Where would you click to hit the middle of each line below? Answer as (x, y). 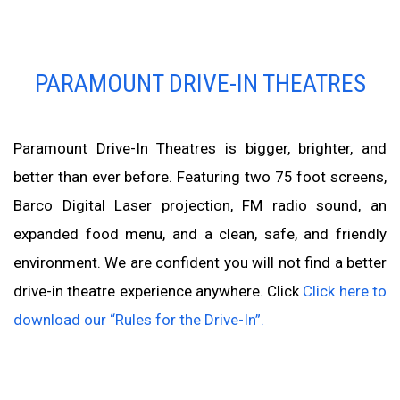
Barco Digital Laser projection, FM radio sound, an (200, 205)
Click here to (345, 291)
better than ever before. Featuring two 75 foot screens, (200, 177)
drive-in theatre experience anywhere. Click (158, 291)
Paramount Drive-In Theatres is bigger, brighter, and (200, 148)
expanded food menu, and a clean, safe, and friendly (200, 234)
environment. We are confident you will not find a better (200, 262)
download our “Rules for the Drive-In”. (139, 320)
